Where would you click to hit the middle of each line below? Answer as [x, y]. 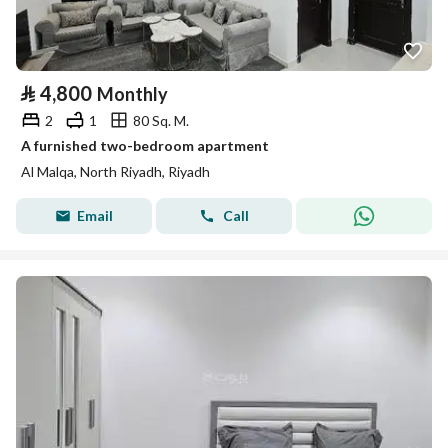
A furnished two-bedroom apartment [145, 145]
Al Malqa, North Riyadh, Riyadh [115, 171]
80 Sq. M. [161, 120]
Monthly [132, 94]
